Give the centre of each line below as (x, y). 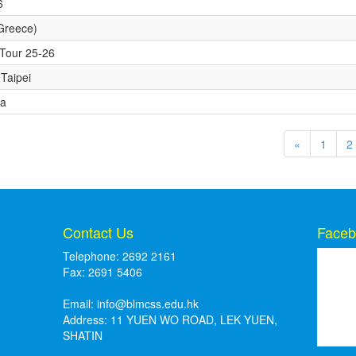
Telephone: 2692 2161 (120, 255)
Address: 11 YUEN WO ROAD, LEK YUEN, (170, 319)
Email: (80, 303)
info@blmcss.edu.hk (148, 303)
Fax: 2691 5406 (103, 271)
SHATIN (83, 335)
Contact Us (99, 232)
